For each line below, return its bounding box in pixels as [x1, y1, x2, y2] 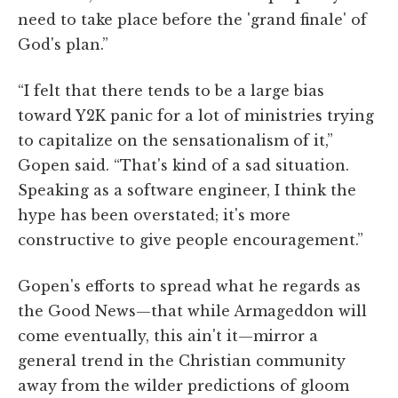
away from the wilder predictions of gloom [18, 376, 349, 394]
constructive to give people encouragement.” [18, 230, 363, 249]
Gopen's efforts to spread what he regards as [18, 276, 361, 295]
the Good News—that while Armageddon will [18, 301, 367, 320]
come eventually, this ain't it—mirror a [18, 326, 318, 345]
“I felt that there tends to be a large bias [18, 81, 324, 99]
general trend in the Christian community [18, 351, 346, 370]
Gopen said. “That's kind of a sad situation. [18, 155, 349, 174]
